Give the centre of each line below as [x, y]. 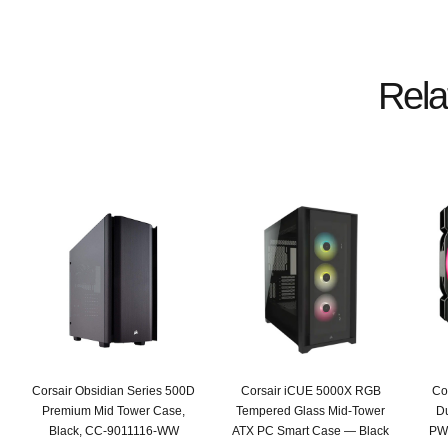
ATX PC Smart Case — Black [310, 430]
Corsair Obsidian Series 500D [113, 390]
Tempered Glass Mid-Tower [310, 410]
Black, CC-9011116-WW [113, 430]
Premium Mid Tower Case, [113, 410]
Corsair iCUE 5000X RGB [310, 390]
